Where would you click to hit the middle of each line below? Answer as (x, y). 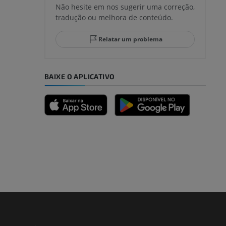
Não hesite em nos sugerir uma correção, (125, 7)
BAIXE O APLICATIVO (80, 77)
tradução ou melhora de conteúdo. (114, 18)
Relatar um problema (130, 39)
